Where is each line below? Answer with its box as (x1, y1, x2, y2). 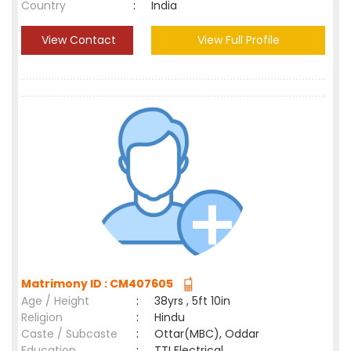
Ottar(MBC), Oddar (154, 326, 259, 342)
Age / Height (21, 293, 89, 309)
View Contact (38, 32, 116, 48)
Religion (21, 309, 63, 325)
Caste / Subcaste (21, 326, 118, 342)
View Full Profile (197, 32, 280, 48)
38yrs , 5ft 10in (154, 293, 230, 309)
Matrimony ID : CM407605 (21, 276, 178, 291)
